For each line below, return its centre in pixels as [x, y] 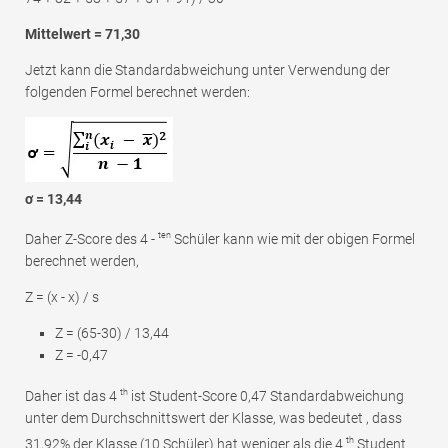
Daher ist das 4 [72, 395]
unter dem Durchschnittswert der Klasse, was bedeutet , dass [213, 417]
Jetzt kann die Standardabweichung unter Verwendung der [207, 70]
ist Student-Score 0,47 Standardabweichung [266, 395]
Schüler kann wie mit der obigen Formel [293, 238]
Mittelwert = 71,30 [82, 34]
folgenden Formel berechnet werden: [137, 92]
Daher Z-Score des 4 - [91, 238]
